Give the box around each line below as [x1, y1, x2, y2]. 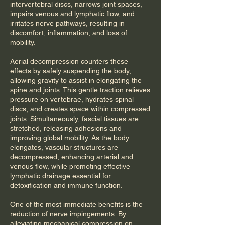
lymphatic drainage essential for [10, 172, 111, 180]
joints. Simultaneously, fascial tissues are [10, 115, 139, 123]
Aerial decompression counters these [10, 57, 128, 66]
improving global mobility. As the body [10, 134, 129, 142]
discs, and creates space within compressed [10, 105, 150, 114]
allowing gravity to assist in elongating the [10, 76, 142, 85]
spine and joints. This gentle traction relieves [10, 86, 150, 94]
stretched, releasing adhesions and [10, 124, 122, 133]
